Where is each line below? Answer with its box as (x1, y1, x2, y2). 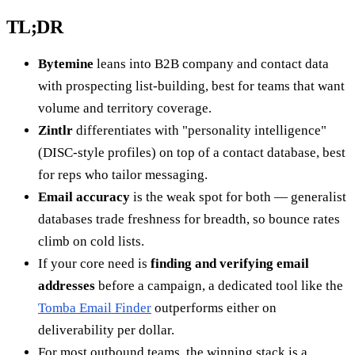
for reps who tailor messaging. (38, 167, 208, 183)
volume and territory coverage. (38, 101, 212, 116)
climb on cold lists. (38, 234, 144, 250)
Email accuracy (38, 189, 130, 205)
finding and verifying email (151, 256, 309, 272)
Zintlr (38, 123, 73, 139)
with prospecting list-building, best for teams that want (38, 78, 345, 94)
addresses (38, 278, 95, 294)
